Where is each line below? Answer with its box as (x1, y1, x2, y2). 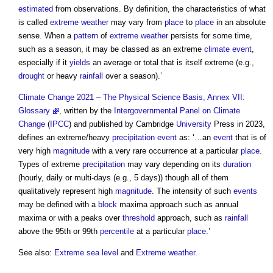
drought (18, 71, 44, 81)
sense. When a (18, 31, 74, 41)
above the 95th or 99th (18, 227, 100, 236)
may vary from (108, 18, 165, 27)
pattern (74, 31, 98, 41)
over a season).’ (103, 71, 162, 81)
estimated (18, 4, 53, 14)
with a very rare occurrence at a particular (90, 146, 241, 156)
